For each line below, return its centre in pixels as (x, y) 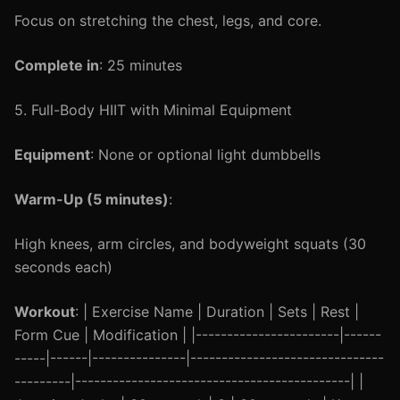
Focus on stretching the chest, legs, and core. (168, 21)
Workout (45, 312)
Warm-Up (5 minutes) (92, 199)
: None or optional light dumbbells (205, 154)
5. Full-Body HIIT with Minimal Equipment (153, 110)
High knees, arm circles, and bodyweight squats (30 (190, 244)
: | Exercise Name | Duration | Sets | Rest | (217, 312)
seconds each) (63, 267)
